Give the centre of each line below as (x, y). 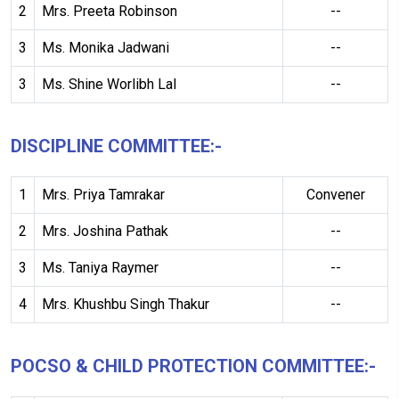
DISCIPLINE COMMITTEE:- (116, 146)
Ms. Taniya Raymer (100, 268)
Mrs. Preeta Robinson (110, 11)
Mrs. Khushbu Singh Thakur (126, 304)
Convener (335, 195)
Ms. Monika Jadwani (106, 48)
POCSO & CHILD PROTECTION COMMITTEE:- (193, 366)
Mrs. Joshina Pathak (105, 231)
